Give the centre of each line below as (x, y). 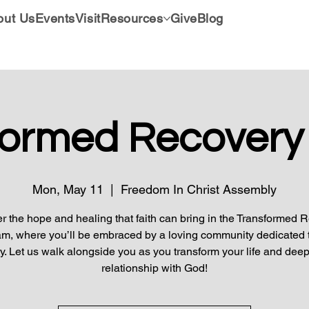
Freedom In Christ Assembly (199, 189)
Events (55, 18)
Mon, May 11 (68, 189)
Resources (132, 18)
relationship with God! (154, 268)
